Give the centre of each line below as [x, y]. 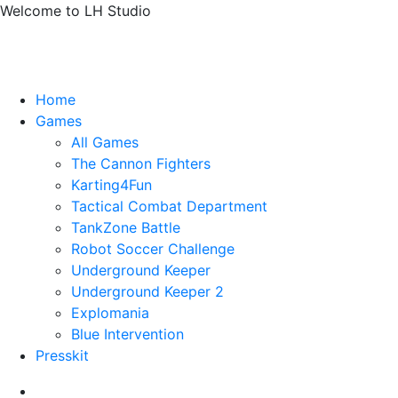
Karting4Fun [111, 185]
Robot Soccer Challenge [153, 249]
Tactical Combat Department [169, 206]
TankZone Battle [126, 227]
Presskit [62, 355]
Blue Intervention [127, 334]
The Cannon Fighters [141, 163]
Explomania [110, 313]
